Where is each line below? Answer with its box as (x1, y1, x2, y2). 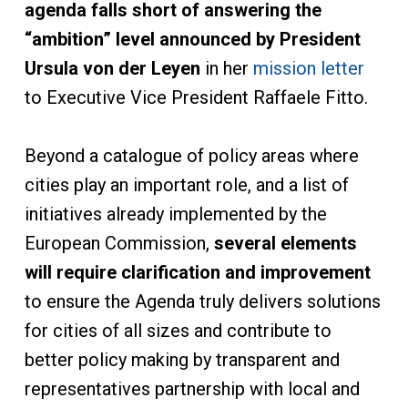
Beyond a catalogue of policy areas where (24, 145, 359, 167)
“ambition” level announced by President (24, 28, 361, 50)
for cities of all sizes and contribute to (24, 320, 331, 342)
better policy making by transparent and (24, 349, 340, 371)
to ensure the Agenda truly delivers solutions (24, 291, 381, 312)
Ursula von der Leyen (24, 57, 200, 79)
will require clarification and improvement (24, 261, 371, 283)
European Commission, (24, 232, 214, 254)
